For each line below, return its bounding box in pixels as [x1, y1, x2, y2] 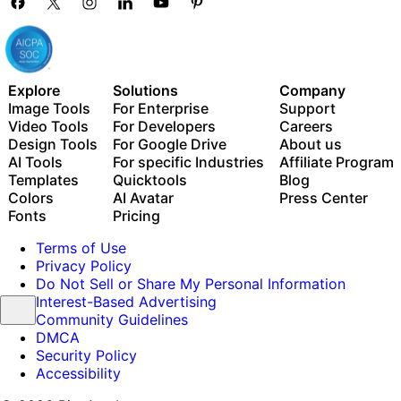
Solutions [112, 81, 178, 99]
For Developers [112, 116, 216, 135]
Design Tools [7, 134, 98, 153]
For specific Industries [112, 152, 264, 171]
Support [278, 98, 336, 117]
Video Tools [7, 116, 89, 135]
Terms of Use [36, 238, 126, 257]
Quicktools [112, 170, 187, 189]
